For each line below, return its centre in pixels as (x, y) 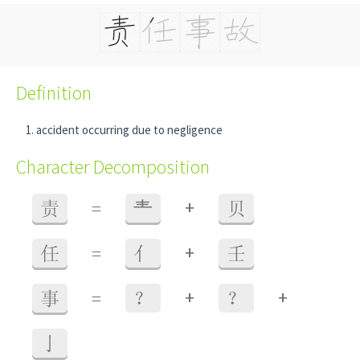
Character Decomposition (113, 167)
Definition (54, 93)
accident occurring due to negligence (129, 130)
